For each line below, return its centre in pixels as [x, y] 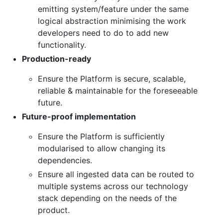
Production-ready [56, 58]
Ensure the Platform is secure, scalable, [112, 78]
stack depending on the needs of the [107, 198]
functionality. [62, 45]
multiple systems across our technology [113, 186]
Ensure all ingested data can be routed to [116, 174]
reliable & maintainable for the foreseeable [118, 90]
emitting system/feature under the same [113, 9]
